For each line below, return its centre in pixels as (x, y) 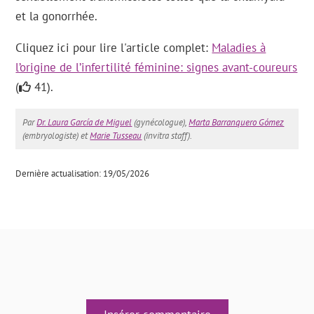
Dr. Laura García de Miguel (84, 123)
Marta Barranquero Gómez (237, 123)
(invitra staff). (167, 136)
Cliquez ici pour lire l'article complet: (114, 48)
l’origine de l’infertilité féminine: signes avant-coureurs (157, 68)
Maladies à (239, 48)
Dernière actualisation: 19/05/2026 (83, 174)
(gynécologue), (161, 123)
